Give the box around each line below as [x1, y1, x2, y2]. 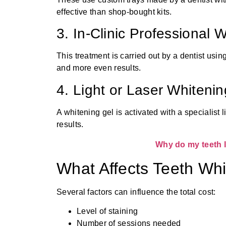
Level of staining [77, 207, 138, 216]
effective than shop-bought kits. [56, 7, 172, 16]
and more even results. [56, 64, 141, 73]
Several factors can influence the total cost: [56, 187, 216, 196]
